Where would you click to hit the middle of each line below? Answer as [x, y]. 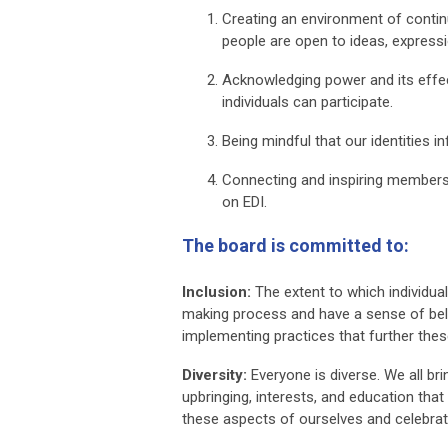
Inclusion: [216, 291]
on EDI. [244, 201]
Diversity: [214, 374]
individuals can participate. [307, 101]
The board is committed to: [295, 245]
